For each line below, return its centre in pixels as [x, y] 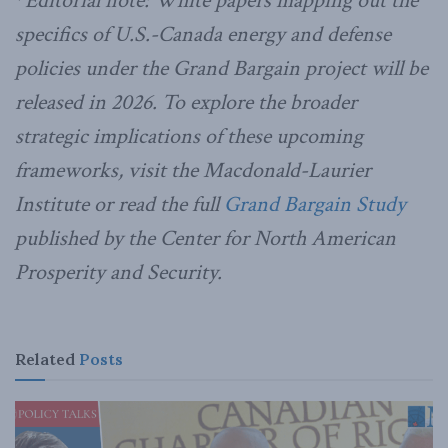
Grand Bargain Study [315, 204]
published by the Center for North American [205, 238]
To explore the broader [259, 102]
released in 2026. [88, 102]
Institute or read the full [119, 204]
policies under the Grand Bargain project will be [221, 68]
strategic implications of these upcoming [189, 136]
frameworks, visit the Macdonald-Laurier [193, 170]
